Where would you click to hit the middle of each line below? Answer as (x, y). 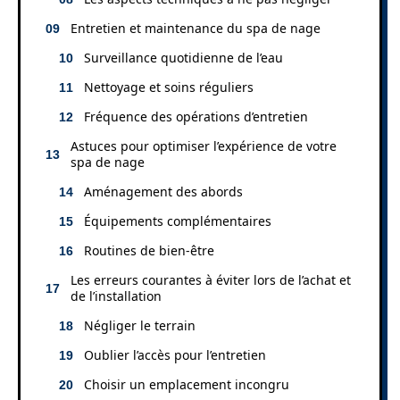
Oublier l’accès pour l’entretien (175, 354)
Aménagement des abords (163, 191)
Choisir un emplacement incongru (187, 384)
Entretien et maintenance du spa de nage (196, 28)
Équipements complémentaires (178, 221)
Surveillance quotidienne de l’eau (183, 57)
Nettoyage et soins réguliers (169, 87)
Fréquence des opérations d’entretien (196, 116)
